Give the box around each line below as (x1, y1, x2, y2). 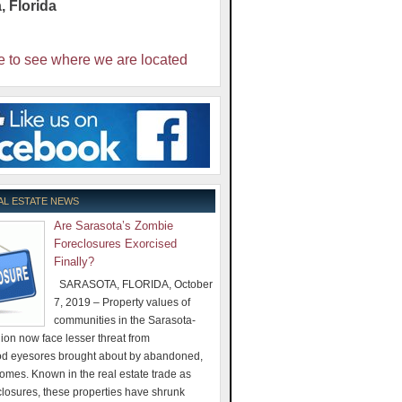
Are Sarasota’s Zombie (54, 218, 173, 232)
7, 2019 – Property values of (54, 295, 190, 309)
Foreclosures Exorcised (54, 236, 177, 250)
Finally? (54, 254, 94, 268)
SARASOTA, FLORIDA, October (54, 277, 213, 291)
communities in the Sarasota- (54, 313, 196, 327)
